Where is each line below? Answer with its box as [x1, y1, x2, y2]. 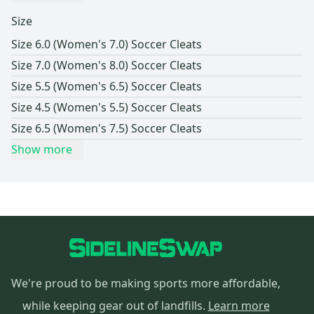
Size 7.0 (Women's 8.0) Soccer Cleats [11, 57, 202, 74]
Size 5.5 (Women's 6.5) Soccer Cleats [11, 78, 202, 95]
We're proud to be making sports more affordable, [11, 275, 280, 292]
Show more [11, 142, 72, 158]
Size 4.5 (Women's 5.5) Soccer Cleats [11, 100, 202, 116]
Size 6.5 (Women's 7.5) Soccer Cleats [11, 121, 202, 137]
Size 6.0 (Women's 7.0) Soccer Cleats [11, 36, 202, 53]
